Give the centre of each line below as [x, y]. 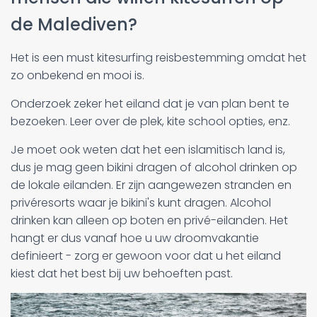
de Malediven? [76, 25]
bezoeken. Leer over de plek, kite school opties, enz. [150, 122]
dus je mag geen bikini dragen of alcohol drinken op [154, 168]
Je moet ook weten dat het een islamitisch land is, [148, 150]
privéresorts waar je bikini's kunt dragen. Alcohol [141, 203]
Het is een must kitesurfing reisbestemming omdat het [158, 58]
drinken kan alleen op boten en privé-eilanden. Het [149, 221]
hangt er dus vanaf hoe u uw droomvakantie [135, 238]
